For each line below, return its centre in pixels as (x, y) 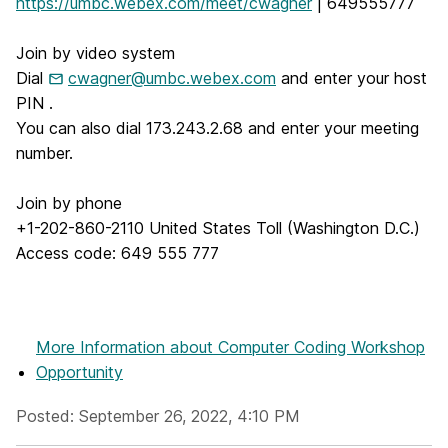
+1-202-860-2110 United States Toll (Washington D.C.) (218, 228)
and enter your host (351, 78)
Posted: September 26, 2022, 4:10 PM (158, 416)
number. (44, 153)
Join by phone (69, 203)
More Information (103, 347)
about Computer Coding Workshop (297, 347)
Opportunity (79, 372)
